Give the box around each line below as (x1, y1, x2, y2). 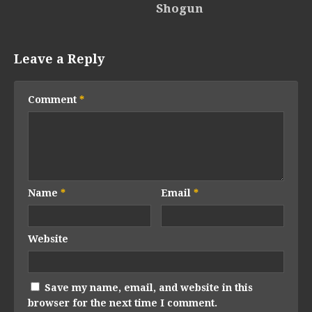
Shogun (156, 1, 203, 16)
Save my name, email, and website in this (45, 282, 253, 294)
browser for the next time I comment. (28, 297, 217, 309)
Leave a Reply (14, 52, 104, 67)
